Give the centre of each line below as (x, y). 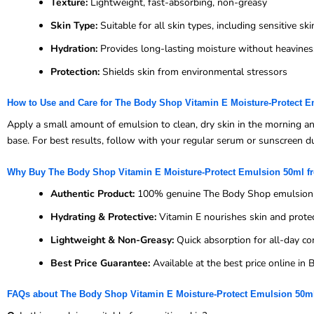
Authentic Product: (93, 194)
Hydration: (74, 48)
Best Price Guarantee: (100, 264)
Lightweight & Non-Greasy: (112, 240)
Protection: (75, 71)
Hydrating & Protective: (103, 217)
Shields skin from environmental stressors (193, 71)
